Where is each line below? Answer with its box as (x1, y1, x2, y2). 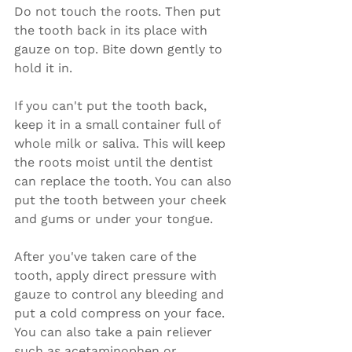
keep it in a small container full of (14, 117, 224, 132)
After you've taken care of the (14, 249, 200, 264)
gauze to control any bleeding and (14, 287, 228, 302)
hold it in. (14, 60, 72, 75)
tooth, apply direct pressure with (14, 268, 221, 283)
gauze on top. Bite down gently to (14, 42, 226, 57)
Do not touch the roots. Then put (14, 4, 225, 19)
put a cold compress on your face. (14, 306, 229, 321)
